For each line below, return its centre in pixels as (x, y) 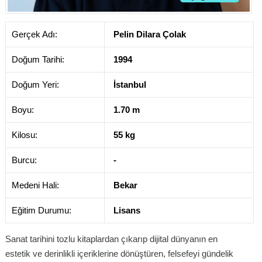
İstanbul (130, 84)
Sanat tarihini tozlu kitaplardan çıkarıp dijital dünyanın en (111, 239)
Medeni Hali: (35, 185)
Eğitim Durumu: (42, 210)
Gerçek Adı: (35, 34)
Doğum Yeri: (35, 84)
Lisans (127, 210)
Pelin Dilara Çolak (150, 34)
